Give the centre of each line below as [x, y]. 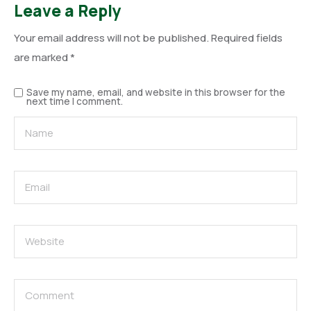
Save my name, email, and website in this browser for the [156, 92]
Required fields [247, 37]
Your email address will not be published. [111, 37]
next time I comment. [75, 101]
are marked [42, 57]
